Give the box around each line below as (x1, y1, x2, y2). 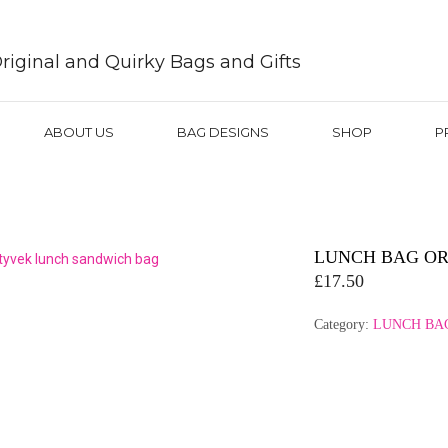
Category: (314, 317, 373, 332)
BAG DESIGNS (177, 124, 269, 140)
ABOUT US (44, 124, 114, 140)
